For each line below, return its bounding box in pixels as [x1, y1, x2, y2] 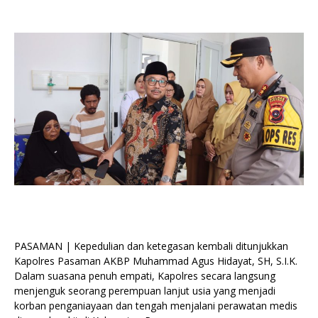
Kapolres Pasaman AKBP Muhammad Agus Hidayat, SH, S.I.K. [14, 253, 297, 268]
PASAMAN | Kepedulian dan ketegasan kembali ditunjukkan [14, 238, 288, 253]
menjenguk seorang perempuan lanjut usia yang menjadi [14, 283, 275, 297]
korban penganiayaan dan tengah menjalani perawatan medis [14, 298, 297, 312]
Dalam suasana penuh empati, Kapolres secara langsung [14, 268, 275, 283]
